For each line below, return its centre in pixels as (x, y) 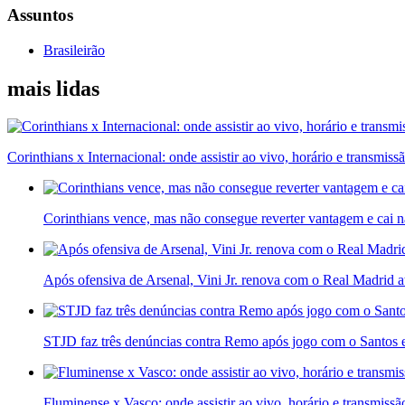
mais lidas (53, 88)
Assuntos (40, 14)
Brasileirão (74, 50)
